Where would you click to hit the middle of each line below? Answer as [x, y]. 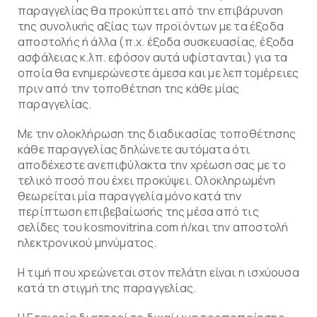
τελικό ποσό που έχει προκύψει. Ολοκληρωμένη [147, 180]
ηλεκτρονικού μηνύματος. [87, 243]
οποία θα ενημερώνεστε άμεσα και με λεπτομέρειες [158, 73]
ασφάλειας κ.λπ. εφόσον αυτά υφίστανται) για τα [153, 57]
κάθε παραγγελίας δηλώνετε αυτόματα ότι [134, 149]
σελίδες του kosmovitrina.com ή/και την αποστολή [153, 227]
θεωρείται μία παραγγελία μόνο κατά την [130, 196]
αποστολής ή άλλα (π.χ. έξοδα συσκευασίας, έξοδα [156, 42]
